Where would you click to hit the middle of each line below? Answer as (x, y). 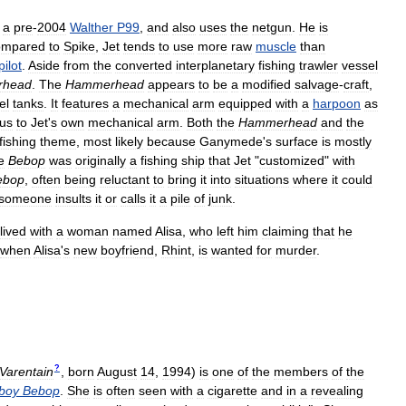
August (116, 371)
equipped (245, 103)
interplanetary (215, 65)
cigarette (232, 390)
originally (101, 160)
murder (296, 250)
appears (171, 84)
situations (262, 179)
